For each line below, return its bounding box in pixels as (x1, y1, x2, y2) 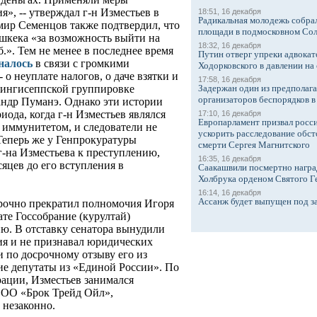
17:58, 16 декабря (198, 75, 261, 83)
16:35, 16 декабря (198, 154, 261, 163)
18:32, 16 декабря (198, 41, 261, 50)
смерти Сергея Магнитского (198, 139, 310, 150)
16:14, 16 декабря (198, 188, 261, 197)
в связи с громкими (33, 57, 129, 70)
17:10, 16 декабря (198, 109, 261, 117)
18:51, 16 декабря (198, 7, 261, 16)
